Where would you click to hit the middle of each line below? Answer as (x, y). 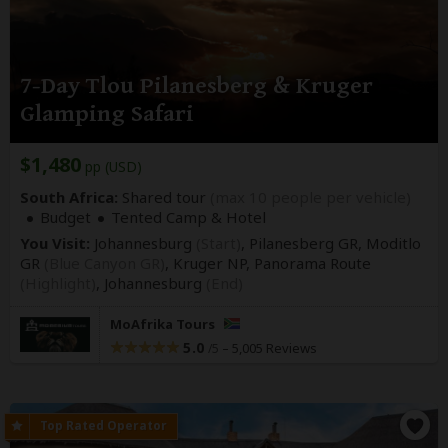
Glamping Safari (107, 113)
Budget (65, 216)
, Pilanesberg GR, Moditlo (331, 242)
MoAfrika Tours (164, 323)
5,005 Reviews (274, 347)
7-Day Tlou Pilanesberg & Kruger (196, 85)
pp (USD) (111, 166)
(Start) (218, 242)
